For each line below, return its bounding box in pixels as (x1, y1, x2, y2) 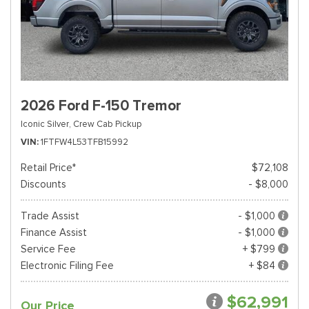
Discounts (21, 178, 66, 190)
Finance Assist (21, 226, 87, 239)
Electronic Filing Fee (21, 259, 114, 272)
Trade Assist (21, 210, 79, 222)
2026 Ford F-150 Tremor (21, 97, 181, 114)
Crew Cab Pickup (73, 118, 141, 130)
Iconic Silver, (21, 118, 71, 130)
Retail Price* (21, 161, 76, 174)
